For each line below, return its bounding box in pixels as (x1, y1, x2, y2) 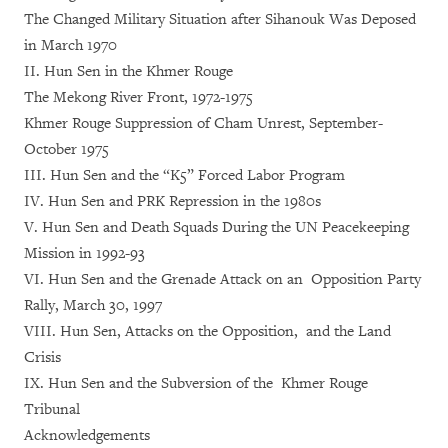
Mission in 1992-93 (24, 243, 145, 263)
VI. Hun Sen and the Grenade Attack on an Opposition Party (24, 269, 421, 289)
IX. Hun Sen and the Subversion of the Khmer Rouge (24, 373, 368, 393)
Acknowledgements (24, 425, 150, 445)
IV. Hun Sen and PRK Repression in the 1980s (24, 191, 321, 211)
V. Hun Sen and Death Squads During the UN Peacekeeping (24, 217, 409, 237)
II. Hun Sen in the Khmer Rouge (24, 61, 233, 81)
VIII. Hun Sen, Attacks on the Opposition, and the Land (24, 321, 391, 341)
